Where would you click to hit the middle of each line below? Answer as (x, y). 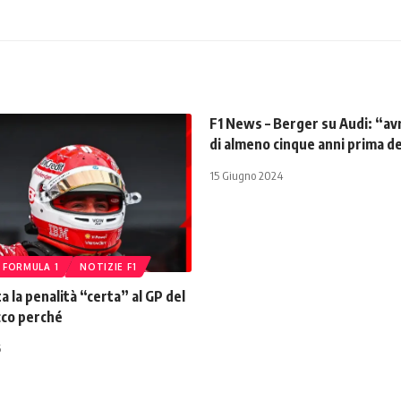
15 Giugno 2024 (246, 176)
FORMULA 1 (30, 267)
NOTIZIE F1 (108, 267)
